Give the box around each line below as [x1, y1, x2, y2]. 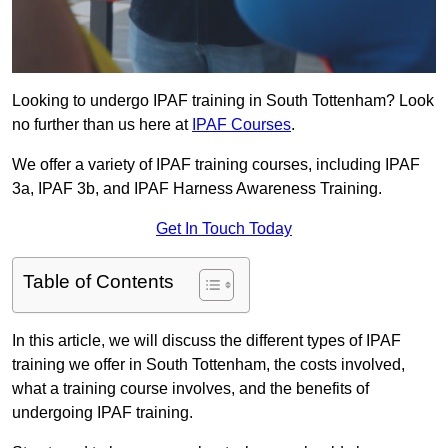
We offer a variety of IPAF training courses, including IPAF [12, 156, 420, 174]
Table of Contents [23, 271, 174, 293]
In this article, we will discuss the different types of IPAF [12, 332, 401, 350]
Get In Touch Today [156, 220, 292, 238]
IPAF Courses [192, 116, 291, 134]
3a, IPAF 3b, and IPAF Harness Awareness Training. [12, 180, 382, 198]
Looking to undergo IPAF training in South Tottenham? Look [12, 92, 434, 110]
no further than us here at [12, 116, 192, 134]
